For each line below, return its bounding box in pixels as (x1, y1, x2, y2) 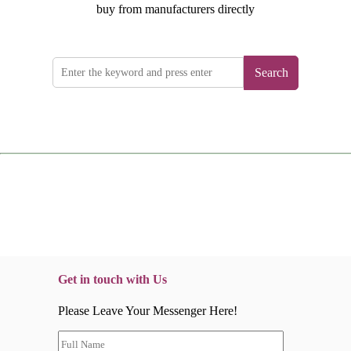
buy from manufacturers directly (96, 2, 255, 16)
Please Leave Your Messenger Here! (58, 303, 237, 317)
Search (254, 65, 288, 79)
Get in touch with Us (58, 273, 167, 287)
